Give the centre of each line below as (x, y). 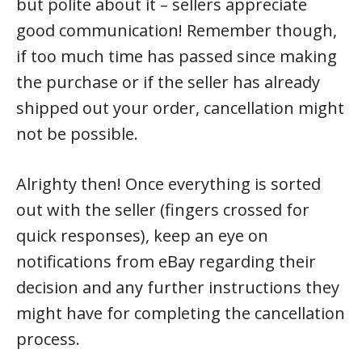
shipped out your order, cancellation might (180, 108)
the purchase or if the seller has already (168, 82)
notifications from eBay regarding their (166, 261)
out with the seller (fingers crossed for (163, 210)
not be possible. (77, 134)
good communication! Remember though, (177, 30)
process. (48, 339)
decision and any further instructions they (178, 287)
